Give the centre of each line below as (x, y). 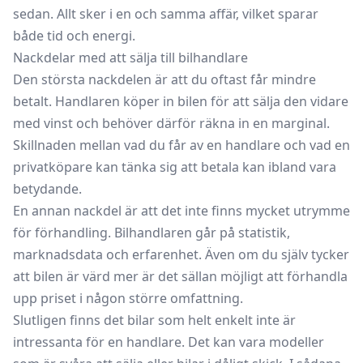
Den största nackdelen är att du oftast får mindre (164, 79)
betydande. (47, 188)
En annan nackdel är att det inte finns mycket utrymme (181, 210)
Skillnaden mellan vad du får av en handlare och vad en (181, 145)
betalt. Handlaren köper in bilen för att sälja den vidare (181, 101)
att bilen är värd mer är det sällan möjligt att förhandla (180, 276)
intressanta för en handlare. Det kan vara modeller (169, 342)
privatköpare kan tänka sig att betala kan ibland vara (175, 167)
